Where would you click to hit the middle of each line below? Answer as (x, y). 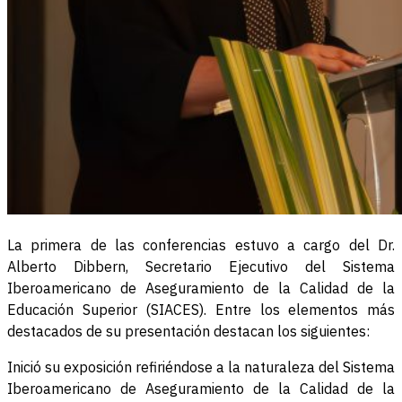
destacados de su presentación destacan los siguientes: (188, 332)
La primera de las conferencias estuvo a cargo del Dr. (201, 245)
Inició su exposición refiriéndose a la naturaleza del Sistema (201, 367)
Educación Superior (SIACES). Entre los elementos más (201, 310)
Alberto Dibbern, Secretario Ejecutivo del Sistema (201, 267)
